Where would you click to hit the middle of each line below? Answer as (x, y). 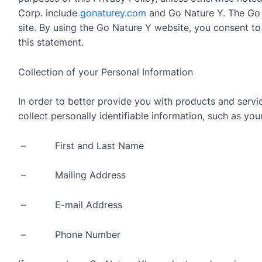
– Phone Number (69, 234)
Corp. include (49, 13)
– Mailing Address (72, 175)
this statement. (51, 42)
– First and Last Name (81, 145)
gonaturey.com (113, 13)
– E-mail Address (70, 204)
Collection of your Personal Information (105, 72)
